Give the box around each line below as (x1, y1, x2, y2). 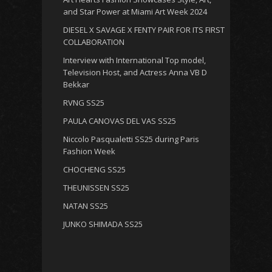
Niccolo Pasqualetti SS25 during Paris (63, 134, 199, 145)
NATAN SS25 (63, 200, 108, 212)
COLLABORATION (63, 36, 124, 48)
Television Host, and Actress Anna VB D (63, 67, 207, 78)
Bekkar (63, 79, 89, 90)
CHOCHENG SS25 (63, 164, 126, 175)
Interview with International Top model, (63, 55, 206, 66)
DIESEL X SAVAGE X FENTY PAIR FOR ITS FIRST (63, 24, 225, 36)
